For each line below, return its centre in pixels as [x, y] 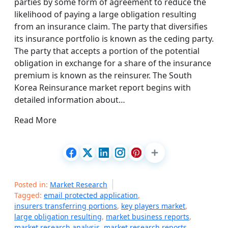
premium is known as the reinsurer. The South [103, 75]
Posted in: [32, 184]
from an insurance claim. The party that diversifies [111, 26]
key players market [153, 206]
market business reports [148, 217]
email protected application [91, 195]
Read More [35, 120]
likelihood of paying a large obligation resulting [105, 14]
